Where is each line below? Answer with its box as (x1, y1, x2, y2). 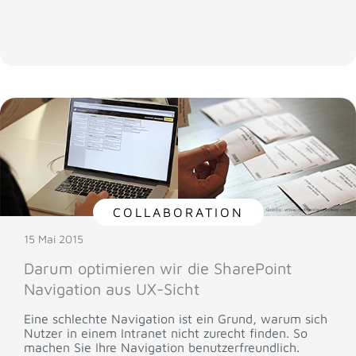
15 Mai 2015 (24, 232, 83, 246)
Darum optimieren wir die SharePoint (24, 259, 292, 278)
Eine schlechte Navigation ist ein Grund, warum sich (24, 311, 327, 327)
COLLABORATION (112, 205, 244, 220)
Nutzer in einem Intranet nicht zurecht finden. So (24, 326, 308, 341)
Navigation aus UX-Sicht (24, 280, 199, 299)
